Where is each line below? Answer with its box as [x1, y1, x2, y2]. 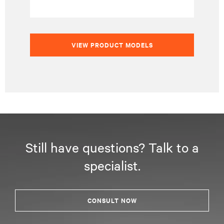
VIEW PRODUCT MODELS [71, 40, 153, 49]
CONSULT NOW [87, 195, 137, 205]
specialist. [83, 157, 140, 173]
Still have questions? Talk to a [25, 139, 199, 155]
